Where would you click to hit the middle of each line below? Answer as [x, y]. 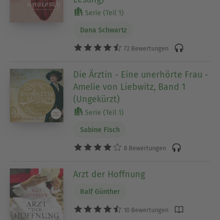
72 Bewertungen [146, 48]
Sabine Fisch [100, 130]
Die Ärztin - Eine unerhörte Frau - [141, 74]
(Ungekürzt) [97, 99]
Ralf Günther [100, 192]
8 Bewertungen [144, 148]
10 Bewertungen [146, 210]
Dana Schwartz [103, 30]
